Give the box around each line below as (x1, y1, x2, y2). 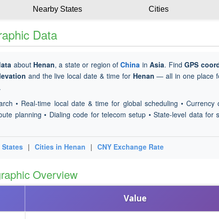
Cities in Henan (35, 142, 86, 152)
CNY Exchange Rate (97, 142, 164, 152)
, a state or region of (54, 60, 121, 69)
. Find (164, 60, 185, 69)
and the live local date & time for (25, 71, 133, 81)
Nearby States (33, 5, 82, 13)
